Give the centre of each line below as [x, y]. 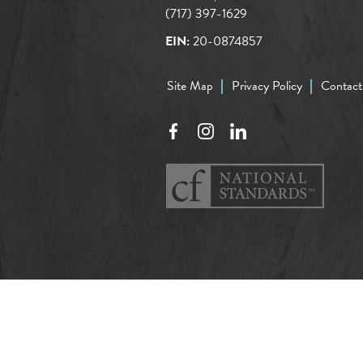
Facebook [189, 132]
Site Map [190, 86]
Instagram [222, 132]
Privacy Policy [267, 86]
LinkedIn [251, 132]
